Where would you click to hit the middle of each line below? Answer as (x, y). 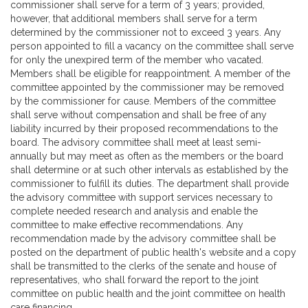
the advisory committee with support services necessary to (142, 197)
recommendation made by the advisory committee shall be (143, 238)
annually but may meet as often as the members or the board (147, 156)
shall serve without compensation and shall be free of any (139, 114)
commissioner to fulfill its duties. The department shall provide (150, 183)
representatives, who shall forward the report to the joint (134, 279)
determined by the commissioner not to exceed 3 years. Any (146, 32)
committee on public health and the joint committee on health (148, 293)
